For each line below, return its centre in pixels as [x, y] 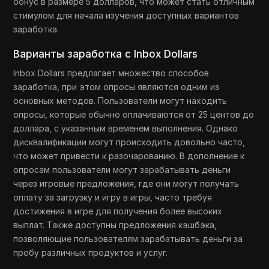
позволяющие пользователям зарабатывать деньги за [128, 239]
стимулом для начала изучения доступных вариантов [126, 15]
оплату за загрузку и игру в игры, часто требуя [113, 197]
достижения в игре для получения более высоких [118, 211]
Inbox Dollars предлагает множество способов [111, 73]
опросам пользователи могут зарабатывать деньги [122, 170]
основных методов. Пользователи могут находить [120, 101]
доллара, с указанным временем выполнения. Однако [126, 128]
